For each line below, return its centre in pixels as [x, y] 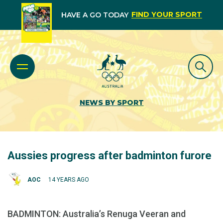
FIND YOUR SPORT [167, 14]
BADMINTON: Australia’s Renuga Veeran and [97, 214]
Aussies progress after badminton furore [110, 156]
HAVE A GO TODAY [95, 15]
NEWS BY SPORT [111, 103]
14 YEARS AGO [69, 179]
